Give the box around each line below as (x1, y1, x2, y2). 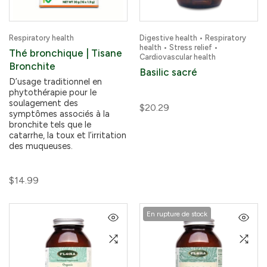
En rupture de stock (147, 210, 207, 218)
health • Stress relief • (139, 43, 218, 52)
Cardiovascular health (139, 52, 216, 61)
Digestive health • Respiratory (139, 33, 246, 42)
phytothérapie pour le (9, 87, 97, 98)
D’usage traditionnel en (9, 76, 102, 87)
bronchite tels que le (9, 119, 91, 130)
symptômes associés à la (9, 108, 110, 119)
